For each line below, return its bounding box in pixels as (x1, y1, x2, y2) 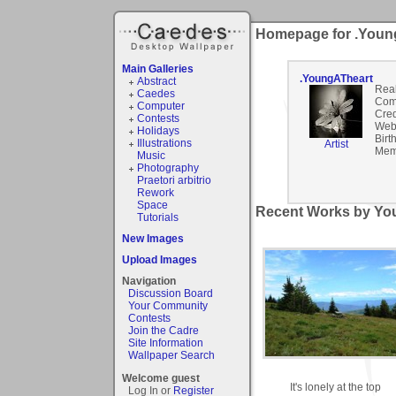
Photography (136, 161, 199, 174)
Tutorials (136, 210, 179, 224)
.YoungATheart (299, 72, 373, 85)
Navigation (122, 274, 176, 287)
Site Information (128, 336, 203, 349)
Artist (324, 138, 348, 150)
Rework (136, 186, 174, 199)
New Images (122, 232, 184, 245)
